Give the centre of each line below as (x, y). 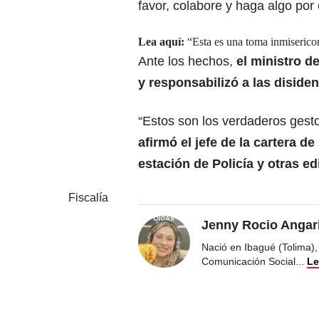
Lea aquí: (161, 42)
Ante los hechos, (187, 62)
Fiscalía (88, 198)
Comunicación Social (249, 262)
